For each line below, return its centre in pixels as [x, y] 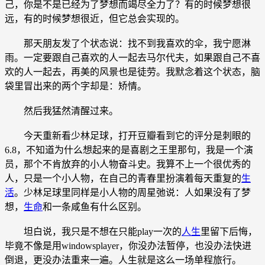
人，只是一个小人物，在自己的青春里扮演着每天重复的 [123, 178]
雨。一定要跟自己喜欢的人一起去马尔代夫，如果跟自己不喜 [132, 57]
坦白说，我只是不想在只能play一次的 [93, 231]
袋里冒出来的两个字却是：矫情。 [76, 86]
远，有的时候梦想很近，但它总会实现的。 [95, 18]
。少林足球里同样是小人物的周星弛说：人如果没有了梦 [132, 192]
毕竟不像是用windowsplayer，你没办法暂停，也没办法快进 [128, 245]
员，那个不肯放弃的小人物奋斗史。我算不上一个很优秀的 [128, 164]
